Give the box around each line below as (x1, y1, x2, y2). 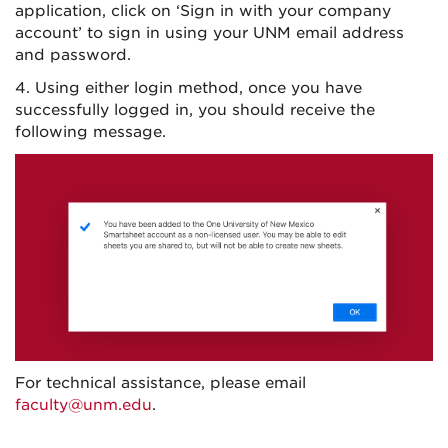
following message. (15, 123, 166, 142)
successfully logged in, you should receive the (15, 101, 375, 120)
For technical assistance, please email (15, 374, 306, 393)
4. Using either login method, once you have (15, 79, 362, 98)
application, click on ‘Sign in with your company (15, 2, 391, 21)
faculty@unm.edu (15, 396, 152, 415)
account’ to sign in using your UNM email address (15, 24, 404, 43)
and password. (15, 46, 131, 65)
